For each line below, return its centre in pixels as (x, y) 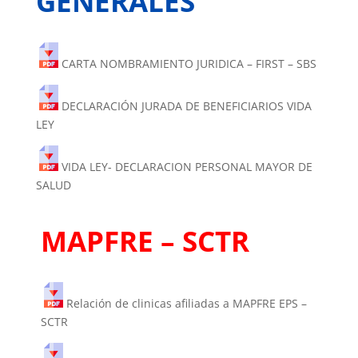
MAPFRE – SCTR (145, 241)
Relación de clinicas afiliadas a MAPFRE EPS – (186, 304)
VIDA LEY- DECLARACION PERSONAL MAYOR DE (187, 167)
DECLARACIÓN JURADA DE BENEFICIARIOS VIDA (186, 106)
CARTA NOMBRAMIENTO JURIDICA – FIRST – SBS (189, 64)
